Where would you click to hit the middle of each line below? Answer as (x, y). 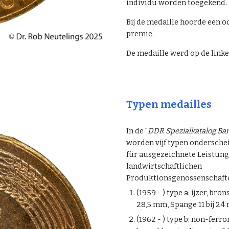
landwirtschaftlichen (164, 166)
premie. (141, 34)
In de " (137, 131)
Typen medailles (169, 104)
